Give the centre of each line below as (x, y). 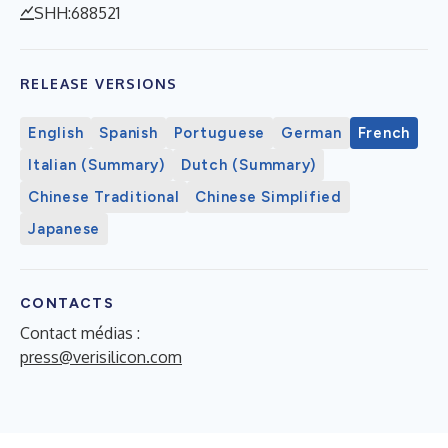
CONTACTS (67, 303)
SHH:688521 (77, 12)
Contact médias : (80, 332)
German (311, 132)
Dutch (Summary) (248, 164)
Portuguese (219, 132)
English (56, 132)
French (383, 132)
